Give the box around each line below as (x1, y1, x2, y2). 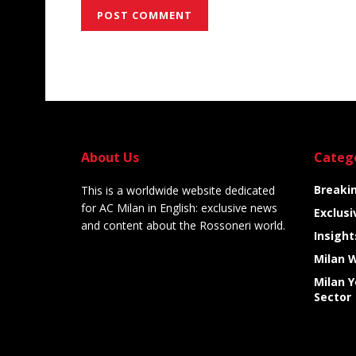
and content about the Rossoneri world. (81, 218, 285, 234)
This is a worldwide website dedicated (81, 183, 275, 199)
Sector (313, 289, 351, 305)
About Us (81, 149, 139, 167)
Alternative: (81, 48, 149, 64)
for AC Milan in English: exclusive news (81, 200, 277, 216)
